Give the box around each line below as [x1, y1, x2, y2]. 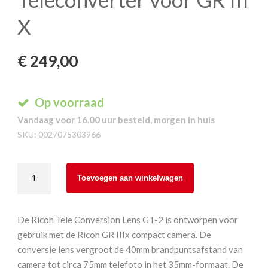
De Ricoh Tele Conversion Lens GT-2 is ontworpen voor [17, 214, 238, 225]
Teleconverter [17, 208, 73, 220]
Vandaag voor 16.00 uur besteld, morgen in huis [17, 114, 215, 125]
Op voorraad [32, 95, 104, 109]
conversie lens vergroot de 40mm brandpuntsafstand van [17, 243, 243, 255]
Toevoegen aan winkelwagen [77, 173, 183, 182]
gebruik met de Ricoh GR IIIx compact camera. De [17, 229, 211, 240]
